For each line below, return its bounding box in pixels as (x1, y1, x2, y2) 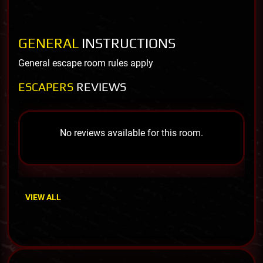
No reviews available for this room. (60, 127, 203, 139)
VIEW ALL (25, 192, 61, 202)
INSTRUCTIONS (82, 35, 176, 51)
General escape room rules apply (18, 57, 153, 69)
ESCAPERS (18, 79, 76, 93)
